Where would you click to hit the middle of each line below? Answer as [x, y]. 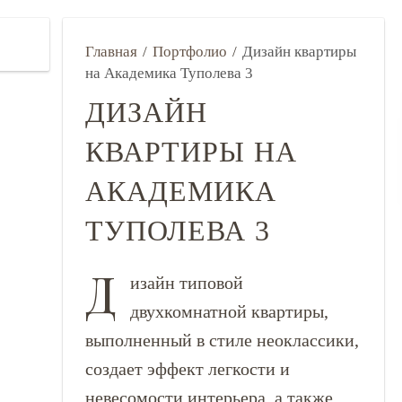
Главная [111, 52]
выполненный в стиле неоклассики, [222, 340]
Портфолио [189, 52]
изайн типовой [186, 283]
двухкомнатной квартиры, [229, 311]
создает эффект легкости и [187, 369]
